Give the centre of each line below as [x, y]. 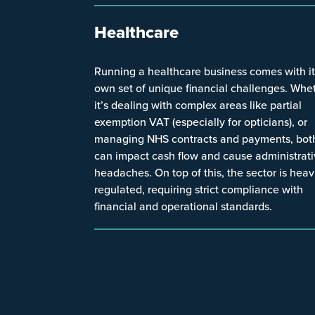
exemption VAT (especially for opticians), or [201, 121]
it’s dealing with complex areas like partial [198, 104]
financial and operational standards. [184, 206]
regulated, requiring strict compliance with [199, 189]
